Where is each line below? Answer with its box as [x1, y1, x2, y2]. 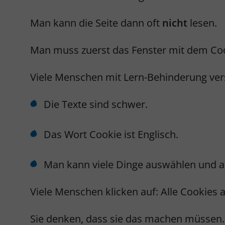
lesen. [187, 16, 217, 30]
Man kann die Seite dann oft [30, 16, 162, 30]
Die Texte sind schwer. [44, 97, 148, 111]
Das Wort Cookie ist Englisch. [44, 128, 178, 141]
